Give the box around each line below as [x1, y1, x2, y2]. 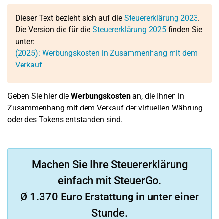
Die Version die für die [15, 25, 92, 34]
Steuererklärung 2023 [124, 13, 198, 22]
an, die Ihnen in [131, 91, 184, 101]
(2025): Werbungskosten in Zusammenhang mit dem [15, 48, 197, 58]
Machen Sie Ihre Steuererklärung [31, 158, 188, 171]
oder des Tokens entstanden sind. [7, 115, 123, 124]
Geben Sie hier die [7, 91, 71, 101]
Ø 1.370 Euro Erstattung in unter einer [20, 191, 199, 203]
